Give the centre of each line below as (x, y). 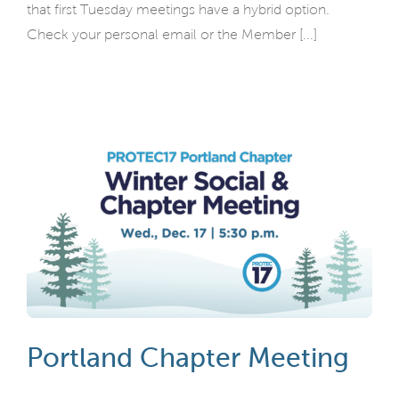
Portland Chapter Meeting (188, 357)
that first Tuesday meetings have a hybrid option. (178, 9)
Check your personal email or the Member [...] (172, 34)
